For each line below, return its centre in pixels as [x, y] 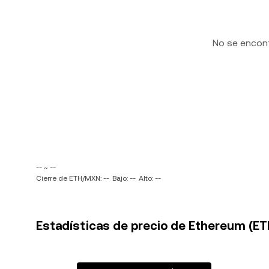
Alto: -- [150, 178]
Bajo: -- [124, 178]
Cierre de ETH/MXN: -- [73, 178]
